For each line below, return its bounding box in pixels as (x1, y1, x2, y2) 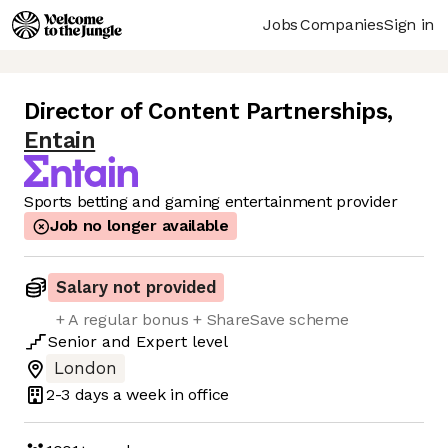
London (54, 359, 117, 379)
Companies (300, 14, 384, 34)
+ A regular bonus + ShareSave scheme (56, 310, 349, 330)
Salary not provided (56, 278, 216, 298)
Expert (136, 332, 187, 352)
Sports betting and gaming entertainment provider (24, 192, 398, 212)
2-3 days (46, 384, 109, 404)
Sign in (384, 14, 434, 34)
